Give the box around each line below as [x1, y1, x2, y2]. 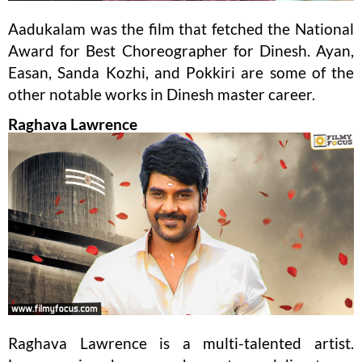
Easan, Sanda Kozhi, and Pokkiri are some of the [8, 63, 354, 82]
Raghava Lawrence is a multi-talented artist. [8, 333, 354, 352]
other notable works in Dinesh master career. [8, 85, 315, 104]
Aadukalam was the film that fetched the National [8, 19, 354, 39]
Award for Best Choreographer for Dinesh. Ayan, [8, 41, 354, 61]
